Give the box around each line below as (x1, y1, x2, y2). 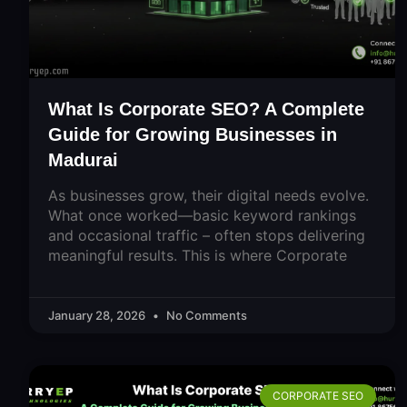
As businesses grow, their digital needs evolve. (48, 185, 369, 204)
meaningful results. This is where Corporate (48, 245, 347, 264)
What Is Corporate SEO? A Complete (48, 98, 364, 119)
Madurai (48, 149, 118, 170)
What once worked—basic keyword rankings (48, 205, 356, 224)
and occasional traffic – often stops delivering (48, 225, 365, 244)
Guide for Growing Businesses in (48, 124, 337, 144)
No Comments (164, 307, 247, 323)
